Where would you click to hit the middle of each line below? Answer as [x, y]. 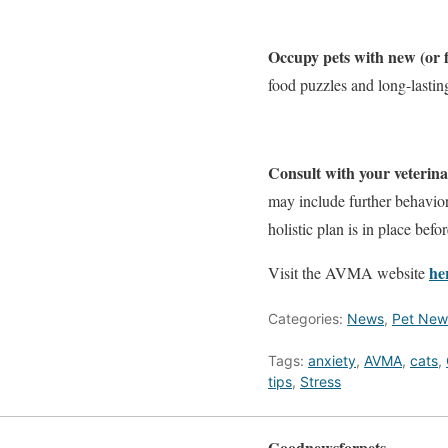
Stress [320, 381]
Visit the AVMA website [348, 272]
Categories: [307, 318]
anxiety [332, 360]
